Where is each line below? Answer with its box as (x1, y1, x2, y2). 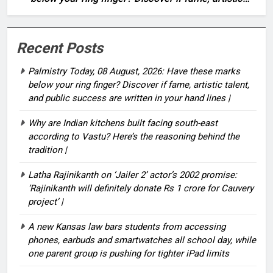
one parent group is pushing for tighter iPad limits (28, 247, 229, 259)
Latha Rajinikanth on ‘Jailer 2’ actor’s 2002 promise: (28, 169, 237, 180)
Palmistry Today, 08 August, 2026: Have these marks (28, 65, 240, 77)
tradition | (28, 144, 67, 155)
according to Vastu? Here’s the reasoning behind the (28, 130, 239, 142)
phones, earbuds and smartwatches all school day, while (28, 234, 256, 246)
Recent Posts (16, 39, 103, 57)
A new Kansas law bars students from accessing (28, 221, 225, 232)
